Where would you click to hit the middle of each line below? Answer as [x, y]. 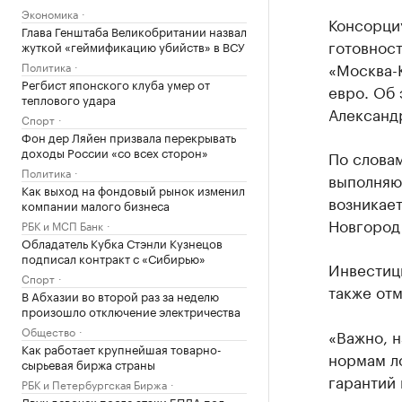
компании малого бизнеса [96, 205]
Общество [48, 331]
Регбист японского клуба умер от [116, 83]
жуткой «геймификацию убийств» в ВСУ [133, 46]
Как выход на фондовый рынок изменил [133, 189]
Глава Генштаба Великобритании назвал [134, 31]
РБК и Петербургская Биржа [94, 384]
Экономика [50, 13]
